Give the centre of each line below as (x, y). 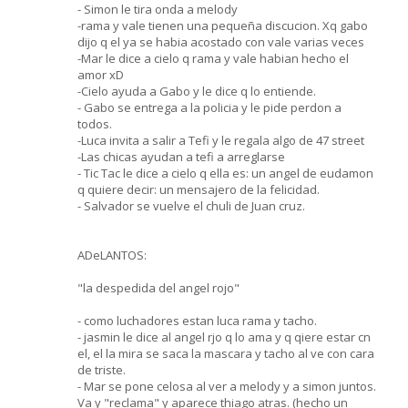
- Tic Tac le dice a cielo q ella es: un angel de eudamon (225, 173)
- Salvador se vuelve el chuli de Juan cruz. (191, 205)
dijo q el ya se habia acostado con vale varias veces (221, 41)
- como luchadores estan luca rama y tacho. (197, 320)
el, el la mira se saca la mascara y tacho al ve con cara (226, 353)
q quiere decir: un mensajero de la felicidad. (199, 189)
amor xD (101, 74)
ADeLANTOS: (112, 255)
